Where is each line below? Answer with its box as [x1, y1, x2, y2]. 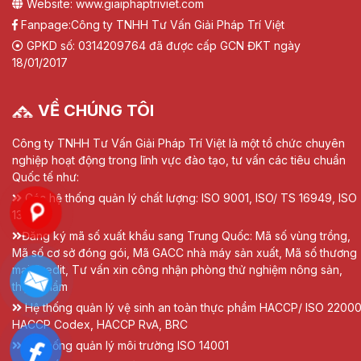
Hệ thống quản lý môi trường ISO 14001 [22, 338, 229, 352]
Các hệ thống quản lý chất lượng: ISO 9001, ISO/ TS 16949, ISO [25, 191, 357, 205]
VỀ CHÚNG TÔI [38, 101, 154, 121]
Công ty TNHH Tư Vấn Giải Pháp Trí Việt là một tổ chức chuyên [12, 136, 345, 151]
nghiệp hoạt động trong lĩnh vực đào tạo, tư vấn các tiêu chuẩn [12, 153, 346, 168]
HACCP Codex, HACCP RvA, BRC [12, 317, 188, 331]
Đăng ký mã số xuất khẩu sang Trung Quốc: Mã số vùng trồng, [22, 228, 351, 243]
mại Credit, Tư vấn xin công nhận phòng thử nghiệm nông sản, [12, 262, 342, 276]
